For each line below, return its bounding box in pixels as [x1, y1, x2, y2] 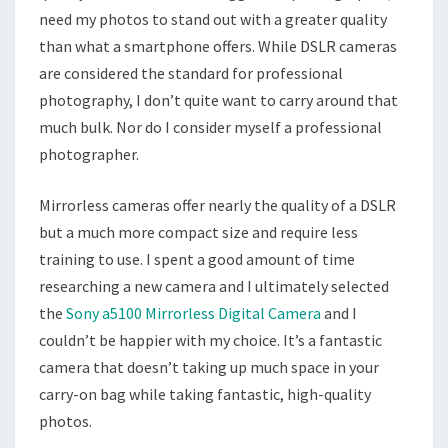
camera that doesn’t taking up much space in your [39, 357, 379, 378]
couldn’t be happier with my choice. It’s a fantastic [39, 330, 382, 351]
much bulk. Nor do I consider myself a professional [39, 117, 382, 138]
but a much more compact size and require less [39, 222, 358, 243]
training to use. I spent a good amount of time [39, 249, 355, 270]
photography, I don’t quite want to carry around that [39, 90, 398, 111]
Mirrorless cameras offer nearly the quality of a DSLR [39, 195, 396, 216]
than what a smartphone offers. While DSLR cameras [39, 36, 397, 57]
